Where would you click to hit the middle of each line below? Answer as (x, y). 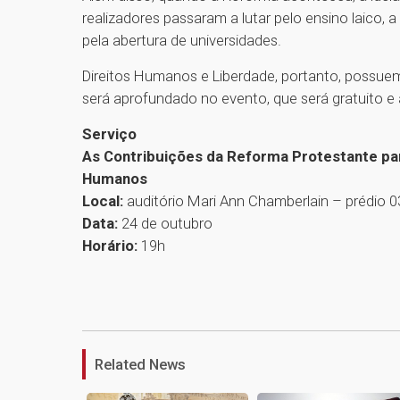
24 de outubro (167, 224)
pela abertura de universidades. (182, 41)
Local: (103, 201)
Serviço (109, 134)
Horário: (110, 246)
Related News (140, 365)
